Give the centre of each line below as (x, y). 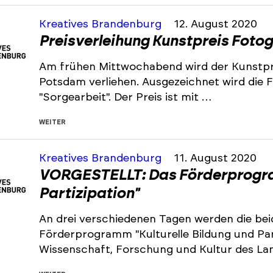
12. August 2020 (215, 24)
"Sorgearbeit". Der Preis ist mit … (125, 97)
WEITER (52, 122)
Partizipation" (89, 194)
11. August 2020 (215, 158)
